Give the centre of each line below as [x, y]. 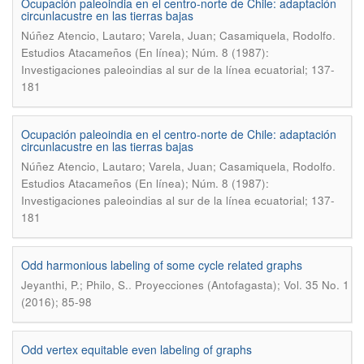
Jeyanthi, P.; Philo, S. [75, 285]
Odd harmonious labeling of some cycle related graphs [162, 265]
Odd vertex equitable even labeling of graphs [136, 349]
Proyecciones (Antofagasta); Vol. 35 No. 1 [242, 285]
